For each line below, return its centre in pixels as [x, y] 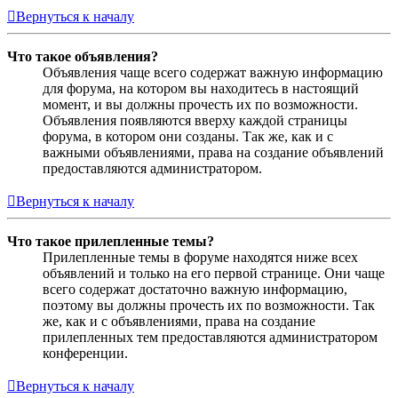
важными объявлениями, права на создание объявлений [213, 152]
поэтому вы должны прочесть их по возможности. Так [209, 305]
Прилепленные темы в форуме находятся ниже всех [200, 257]
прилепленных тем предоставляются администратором [210, 337]
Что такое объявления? [83, 56]
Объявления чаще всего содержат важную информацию [213, 72]
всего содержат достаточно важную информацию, [195, 289]
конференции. [85, 353]
